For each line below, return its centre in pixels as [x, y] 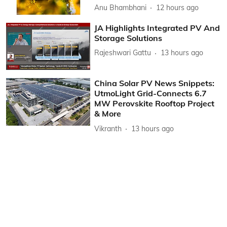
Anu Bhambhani [121, 7]
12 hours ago [178, 7]
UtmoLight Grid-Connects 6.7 [151, 93]
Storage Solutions [128, 38]
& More [108, 114]
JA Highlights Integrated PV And [157, 28]
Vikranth [108, 128]
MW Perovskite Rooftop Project [155, 104]
